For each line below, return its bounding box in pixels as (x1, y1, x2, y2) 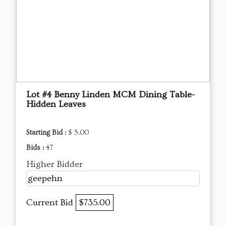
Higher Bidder (26, 159, 83, 170)
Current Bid (26, 197, 76, 208)
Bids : (26, 144, 46, 152)
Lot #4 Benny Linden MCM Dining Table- (26, 89, 195, 100)
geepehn (28, 173, 63, 184)
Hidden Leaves (26, 99, 86, 110)
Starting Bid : (26, 129, 68, 137)
